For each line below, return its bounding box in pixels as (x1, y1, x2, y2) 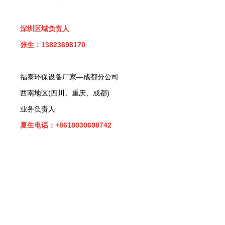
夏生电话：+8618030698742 (20, 121, 111, 129)
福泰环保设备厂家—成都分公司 (20, 73, 121, 81)
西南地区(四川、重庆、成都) (20, 89, 109, 97)
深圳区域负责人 (20, 25, 69, 33)
